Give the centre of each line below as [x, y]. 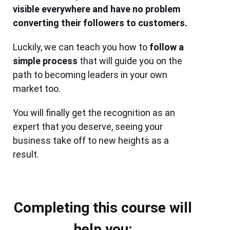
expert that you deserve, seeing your [88, 127]
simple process [45, 61]
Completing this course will [103, 208]
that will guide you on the [130, 61]
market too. [37, 89]
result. [26, 155]
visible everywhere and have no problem [97, 9]
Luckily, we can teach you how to [81, 47]
